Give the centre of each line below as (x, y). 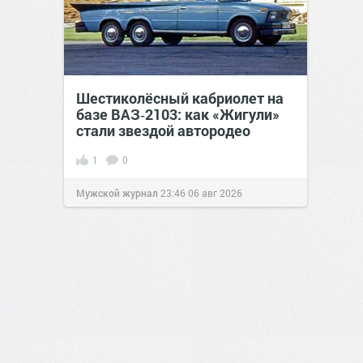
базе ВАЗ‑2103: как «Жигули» (178, 114)
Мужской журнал (117, 193)
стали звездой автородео (163, 130)
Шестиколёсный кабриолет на (180, 98)
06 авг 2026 (215, 193)
